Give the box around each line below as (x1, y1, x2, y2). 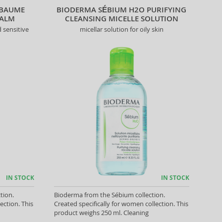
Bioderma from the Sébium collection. (54, 190, 165, 199)
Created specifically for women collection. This (54, 199, 188, 208)
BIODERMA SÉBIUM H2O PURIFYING (56, 4, 187, 15)
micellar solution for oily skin (79, 25, 164, 34)
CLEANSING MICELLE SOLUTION (64, 13, 178, 24)
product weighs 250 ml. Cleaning (54, 208, 149, 217)
